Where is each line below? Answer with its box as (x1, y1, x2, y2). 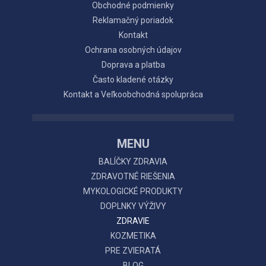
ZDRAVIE (116, 216, 150, 226)
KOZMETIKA (110, 230, 156, 240)
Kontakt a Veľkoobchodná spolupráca (63, 89, 203, 99)
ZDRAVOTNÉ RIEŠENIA (91, 171, 175, 181)
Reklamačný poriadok (93, 15, 173, 25)
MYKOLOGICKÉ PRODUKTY (83, 186, 183, 196)
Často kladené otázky (93, 74, 173, 84)
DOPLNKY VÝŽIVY (100, 201, 166, 211)
